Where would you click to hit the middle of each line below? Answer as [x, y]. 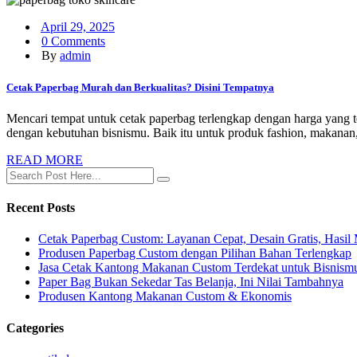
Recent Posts [41, 208]
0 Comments [73, 41]
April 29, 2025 [78, 27]
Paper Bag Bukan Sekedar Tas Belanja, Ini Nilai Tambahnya [191, 282]
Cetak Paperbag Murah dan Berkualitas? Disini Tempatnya [140, 87]
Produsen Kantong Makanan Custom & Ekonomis [165, 296]
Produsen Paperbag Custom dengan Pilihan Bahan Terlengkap [195, 253]
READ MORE [45, 159]
